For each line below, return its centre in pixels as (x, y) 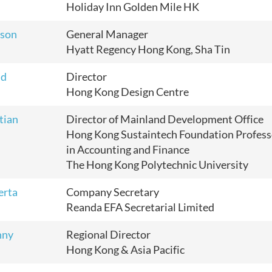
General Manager (107, 34)
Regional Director (108, 234)
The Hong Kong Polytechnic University (157, 165)
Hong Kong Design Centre (127, 92)
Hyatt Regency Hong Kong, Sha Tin (148, 49)
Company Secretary (114, 192)
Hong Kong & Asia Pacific (125, 250)
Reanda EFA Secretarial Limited (140, 207)
